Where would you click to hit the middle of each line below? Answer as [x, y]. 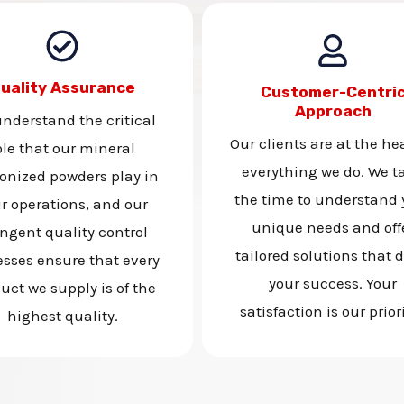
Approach [333, 111]
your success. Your [333, 283]
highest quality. [62, 316]
